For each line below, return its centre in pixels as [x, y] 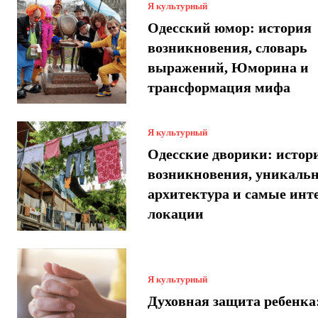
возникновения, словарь [227, 47]
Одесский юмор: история [229, 27]
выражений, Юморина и [228, 67]
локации [175, 214]
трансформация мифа [219, 87]
